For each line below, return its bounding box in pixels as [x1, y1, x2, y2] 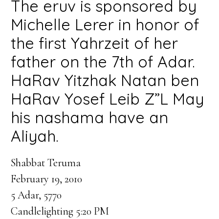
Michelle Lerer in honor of [11, 15, 199, 34]
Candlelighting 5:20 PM [11, 205, 109, 218]
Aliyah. [11, 126, 59, 146]
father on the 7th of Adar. [11, 52, 196, 71]
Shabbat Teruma [11, 156, 81, 169]
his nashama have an [11, 108, 169, 127]
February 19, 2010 [11, 173, 83, 185]
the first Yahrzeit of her [11, 33, 178, 53]
